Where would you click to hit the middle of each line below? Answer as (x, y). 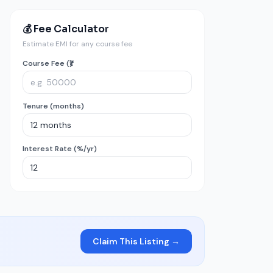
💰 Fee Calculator (66, 29)
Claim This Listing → (136, 241)
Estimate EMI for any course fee (77, 44)
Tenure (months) (53, 106)
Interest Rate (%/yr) (60, 149)
